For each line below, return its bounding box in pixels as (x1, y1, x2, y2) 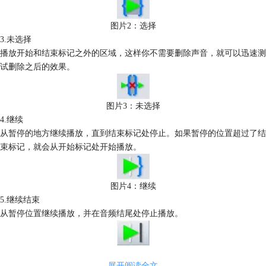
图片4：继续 (110, 181, 156, 191)
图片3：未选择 (106, 101, 160, 110)
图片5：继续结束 (102, 248, 164, 257)
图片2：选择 (110, 21, 156, 30)
